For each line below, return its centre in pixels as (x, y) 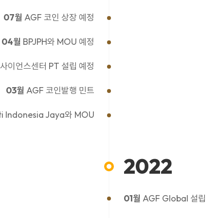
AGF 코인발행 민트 (59, 90)
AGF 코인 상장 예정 (58, 17)
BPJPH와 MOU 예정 (58, 42)
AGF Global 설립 (173, 198)
